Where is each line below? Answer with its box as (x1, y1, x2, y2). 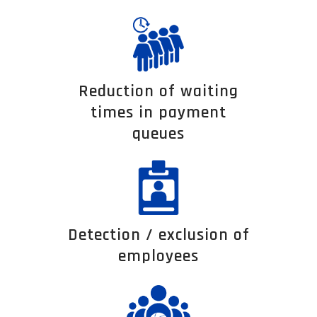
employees (118, 245, 199, 267)
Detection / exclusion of (67, 224, 250, 246)
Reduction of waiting (79, 80, 238, 102)
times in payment (91, 101, 226, 123)
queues (132, 122, 185, 144)
